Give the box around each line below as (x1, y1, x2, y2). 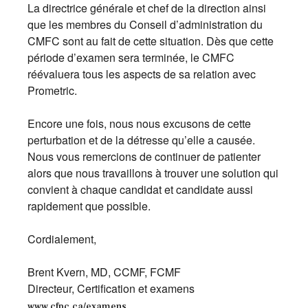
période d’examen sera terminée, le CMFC (27, 49, 234, 65)
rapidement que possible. (27, 198, 151, 214)
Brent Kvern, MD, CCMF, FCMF (27, 264, 181, 280)
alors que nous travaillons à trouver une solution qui (27, 165, 278, 181)
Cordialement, (27, 231, 96, 247)
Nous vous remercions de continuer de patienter (27, 148, 261, 164)
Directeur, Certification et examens (27, 280, 195, 296)
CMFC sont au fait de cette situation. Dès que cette (27, 33, 274, 49)
